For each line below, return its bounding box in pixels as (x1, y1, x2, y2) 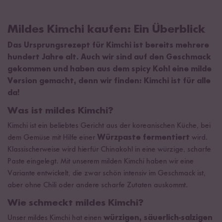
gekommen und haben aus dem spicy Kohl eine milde (7, 65, 212, 73)
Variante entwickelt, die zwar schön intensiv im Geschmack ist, (7, 169, 206, 177)
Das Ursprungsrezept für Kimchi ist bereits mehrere (7, 41, 209, 50)
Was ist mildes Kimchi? (7, 106, 118, 116)
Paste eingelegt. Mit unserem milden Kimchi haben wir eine (7, 157, 194, 166)
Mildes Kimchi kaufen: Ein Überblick (7, 23, 205, 36)
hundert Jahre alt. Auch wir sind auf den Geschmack (7, 53, 211, 61)
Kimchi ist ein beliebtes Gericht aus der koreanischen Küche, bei (7, 121, 211, 130)
